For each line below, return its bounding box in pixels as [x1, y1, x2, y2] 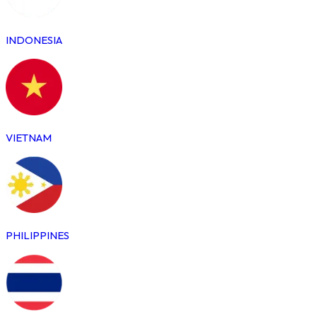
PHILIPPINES [6, 228, 69, 242]
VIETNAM [6, 130, 52, 144]
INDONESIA [6, 33, 62, 47]
